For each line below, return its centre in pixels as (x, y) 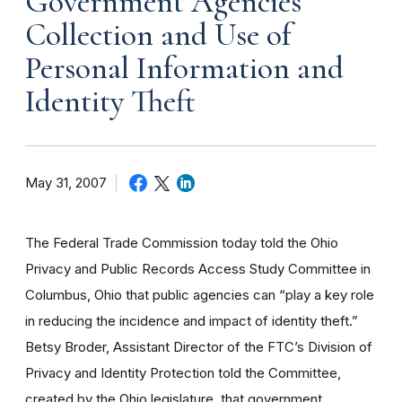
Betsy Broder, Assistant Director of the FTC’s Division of (199, 346)
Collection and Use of (158, 35)
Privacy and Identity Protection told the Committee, (183, 372)
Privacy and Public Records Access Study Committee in (198, 268)
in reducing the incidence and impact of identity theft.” (192, 320)
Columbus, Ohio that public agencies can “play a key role (200, 294)
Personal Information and (184, 68)
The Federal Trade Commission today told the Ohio (182, 242)
